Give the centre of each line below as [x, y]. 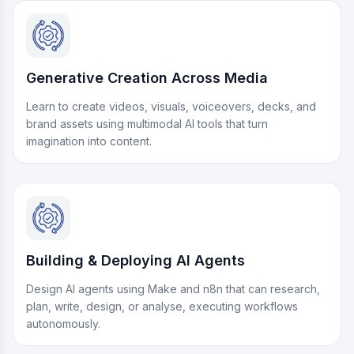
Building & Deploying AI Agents [136, 260]
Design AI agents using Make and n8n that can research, [173, 289]
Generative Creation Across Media [147, 78]
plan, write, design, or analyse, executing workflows [162, 306]
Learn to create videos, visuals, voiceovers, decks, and [171, 106]
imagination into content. [89, 141]
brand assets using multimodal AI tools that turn [147, 124]
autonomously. [63, 324]
